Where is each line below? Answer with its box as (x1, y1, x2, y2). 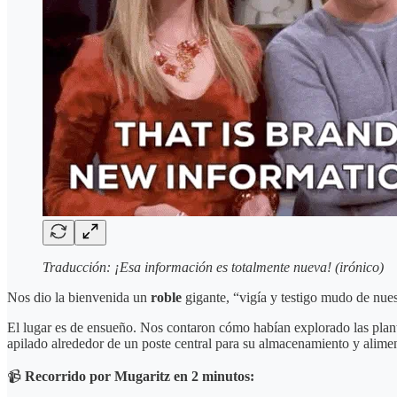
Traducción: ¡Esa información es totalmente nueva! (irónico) (43, 260, 384, 276)
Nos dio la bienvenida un (7, 290, 151, 306)
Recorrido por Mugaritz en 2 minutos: (25, 369, 254, 385)
